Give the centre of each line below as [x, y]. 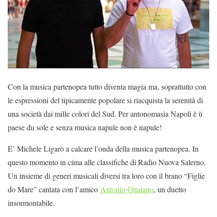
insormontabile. [31, 203]
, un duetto [170, 189]
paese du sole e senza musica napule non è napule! [85, 127]
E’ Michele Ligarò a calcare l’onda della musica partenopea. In [103, 149]
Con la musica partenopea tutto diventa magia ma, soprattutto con [107, 87]
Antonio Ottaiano [127, 189]
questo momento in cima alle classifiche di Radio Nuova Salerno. [107, 162]
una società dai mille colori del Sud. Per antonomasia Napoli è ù [105, 114]
